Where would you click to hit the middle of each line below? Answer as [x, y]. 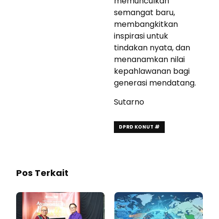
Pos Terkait [42, 173]
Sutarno [129, 102]
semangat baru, [144, 13]
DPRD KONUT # [139, 127]
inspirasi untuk [141, 36]
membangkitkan [146, 24]
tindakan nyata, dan [152, 48]
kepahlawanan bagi [152, 71]
